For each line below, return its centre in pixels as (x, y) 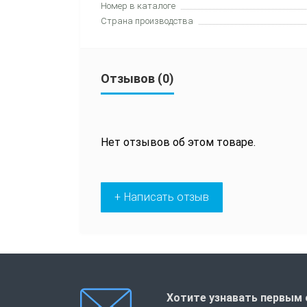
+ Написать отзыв (162, 197)
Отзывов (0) (137, 78)
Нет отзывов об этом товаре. (178, 142)
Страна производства (147, 21)
